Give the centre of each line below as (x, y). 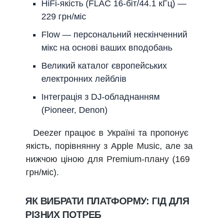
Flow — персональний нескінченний (114, 35)
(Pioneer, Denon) (74, 110)
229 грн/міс (64, 17)
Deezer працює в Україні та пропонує (111, 133)
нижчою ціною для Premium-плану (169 (108, 159)
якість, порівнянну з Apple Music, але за (109, 146)
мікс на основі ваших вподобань (107, 48)
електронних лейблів (84, 79)
